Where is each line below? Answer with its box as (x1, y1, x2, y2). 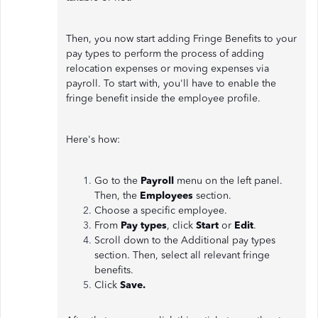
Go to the (94, 175, 141, 187)
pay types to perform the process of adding (66, 48, 264, 60)
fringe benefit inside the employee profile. (66, 92, 261, 104)
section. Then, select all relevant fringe (94, 249, 270, 261)
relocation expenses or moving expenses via (66, 62, 269, 75)
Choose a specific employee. (94, 204, 227, 216)
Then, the (94, 190, 140, 202)
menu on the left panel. (174, 175, 283, 187)
